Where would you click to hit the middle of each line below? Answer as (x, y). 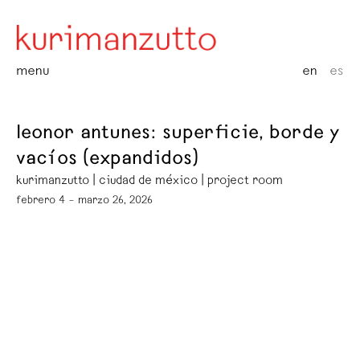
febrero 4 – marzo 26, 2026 (84, 200)
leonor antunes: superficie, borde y (178, 134)
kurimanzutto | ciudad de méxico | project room (149, 181)
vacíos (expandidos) (107, 160)
